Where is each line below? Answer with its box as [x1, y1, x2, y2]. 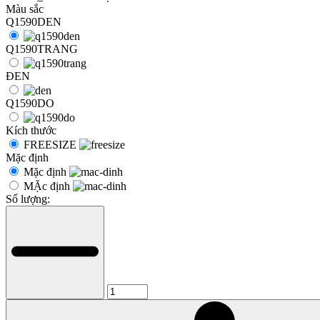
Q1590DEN [6, 16, 61, 29]
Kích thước [6, 124, 56, 137]
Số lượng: [6, 193, 50, 206]
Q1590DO [6, 97, 54, 110]
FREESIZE [24, 139, 79, 151]
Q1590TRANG [6, 43, 78, 56]
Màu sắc [6, 3, 44, 16]
